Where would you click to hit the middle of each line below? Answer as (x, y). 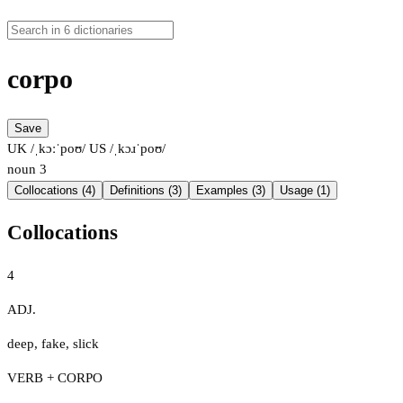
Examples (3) (231, 191)
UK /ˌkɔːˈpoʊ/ (46, 149)
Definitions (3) (146, 191)
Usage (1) (305, 191)
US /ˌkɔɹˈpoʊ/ (125, 149)
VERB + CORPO (55, 377)
